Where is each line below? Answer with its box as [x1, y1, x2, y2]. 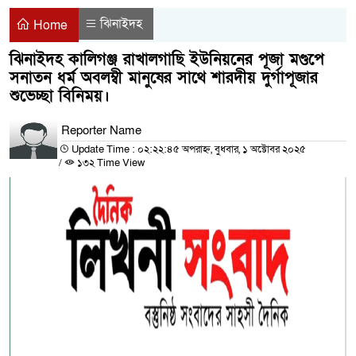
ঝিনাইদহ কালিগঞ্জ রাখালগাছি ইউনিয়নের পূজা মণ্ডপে [10, 48, 324, 70]
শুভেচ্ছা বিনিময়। [10, 85, 110, 106]
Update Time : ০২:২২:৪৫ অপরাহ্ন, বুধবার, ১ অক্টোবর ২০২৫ [69, 141, 306, 157]
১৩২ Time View [75, 155, 145, 170]
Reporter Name [61, 122, 141, 138]
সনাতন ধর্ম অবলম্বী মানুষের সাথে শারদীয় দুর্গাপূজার [10, 67, 318, 88]
